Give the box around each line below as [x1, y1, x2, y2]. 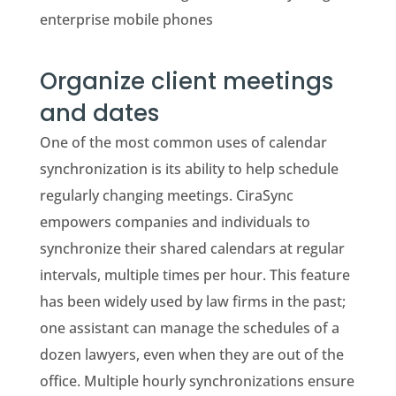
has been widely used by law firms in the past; [39, 291, 346, 311]
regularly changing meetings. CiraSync [39, 185, 293, 205]
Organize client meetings [39, 65, 333, 97]
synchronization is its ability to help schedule [39, 158, 339, 179]
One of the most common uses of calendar [39, 132, 327, 152]
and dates [39, 96, 159, 129]
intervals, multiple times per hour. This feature [39, 264, 350, 285]
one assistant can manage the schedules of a [39, 317, 339, 338]
